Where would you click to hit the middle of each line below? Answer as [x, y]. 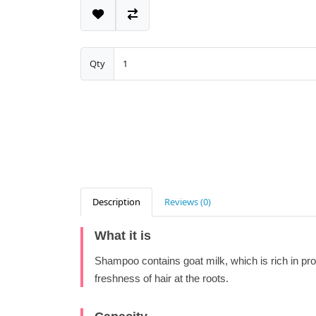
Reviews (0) [188, 202]
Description [116, 202]
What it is [123, 236]
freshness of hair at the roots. [162, 279]
